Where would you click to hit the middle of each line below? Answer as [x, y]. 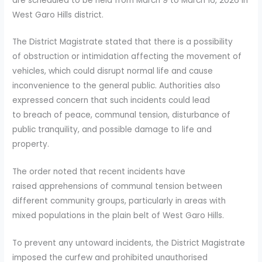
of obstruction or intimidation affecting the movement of [127, 57]
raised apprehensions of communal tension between [118, 187]
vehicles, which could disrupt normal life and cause [113, 71]
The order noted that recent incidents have [99, 172]
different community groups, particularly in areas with [119, 201]
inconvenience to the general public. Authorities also [117, 86]
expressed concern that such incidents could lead [111, 101]
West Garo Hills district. [58, 15]
